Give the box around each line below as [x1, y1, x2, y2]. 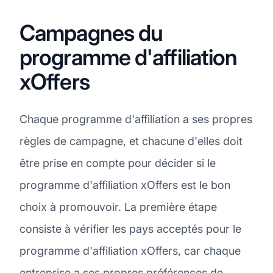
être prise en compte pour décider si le [19, 156, 216, 169]
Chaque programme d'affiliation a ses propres [19, 112, 252, 126]
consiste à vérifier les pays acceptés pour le [19, 222, 241, 235]
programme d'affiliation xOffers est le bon [19, 178, 230, 191]
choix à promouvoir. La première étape [19, 200, 217, 213]
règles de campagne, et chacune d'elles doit [19, 134, 243, 147]
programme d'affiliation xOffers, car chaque [19, 244, 241, 257]
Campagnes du [19, 19, 163, 46]
